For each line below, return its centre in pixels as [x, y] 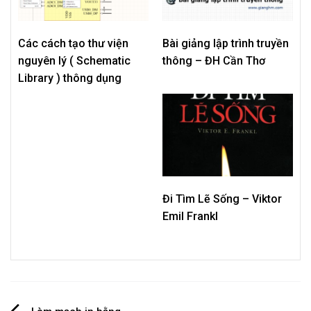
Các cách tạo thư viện [73, 43]
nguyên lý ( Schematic [74, 60]
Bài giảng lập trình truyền [226, 43]
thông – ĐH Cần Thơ [214, 60]
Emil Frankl [190, 217]
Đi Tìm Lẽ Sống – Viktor [222, 199]
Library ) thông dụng [70, 78]
